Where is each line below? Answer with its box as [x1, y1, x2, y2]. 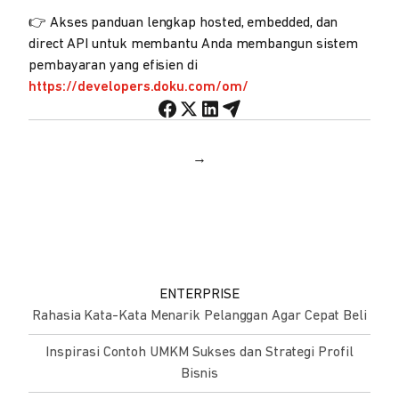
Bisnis [180, 366, 219, 381]
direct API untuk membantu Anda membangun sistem [28, 37, 359, 52]
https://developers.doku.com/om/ [28, 79, 248, 94]
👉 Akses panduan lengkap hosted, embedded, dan [28, 15, 338, 30]
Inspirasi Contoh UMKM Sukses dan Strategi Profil [45, 345, 354, 360]
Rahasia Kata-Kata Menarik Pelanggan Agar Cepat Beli [32, 308, 367, 323]
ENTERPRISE [159, 287, 240, 302]
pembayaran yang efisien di [28, 58, 198, 73]
